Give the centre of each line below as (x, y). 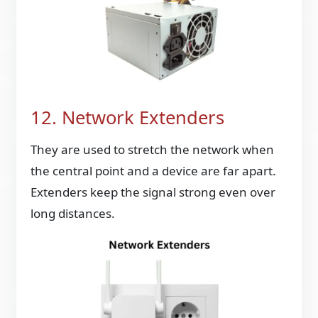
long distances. (73, 213)
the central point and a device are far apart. (154, 170)
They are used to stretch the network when (153, 149)
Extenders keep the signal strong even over (153, 192)
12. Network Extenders (128, 118)
